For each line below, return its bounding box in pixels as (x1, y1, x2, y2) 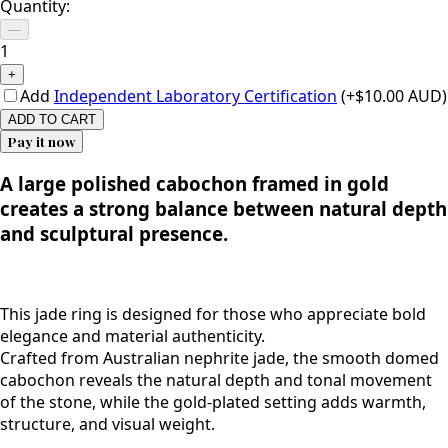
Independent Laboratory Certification (54, 84, 337, 107)
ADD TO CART (8, 111, 96, 127)
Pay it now (8, 132, 75, 150)
